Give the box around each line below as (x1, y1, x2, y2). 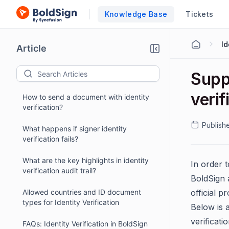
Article (16, 43, 47, 54)
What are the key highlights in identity (22, 156, 149, 165)
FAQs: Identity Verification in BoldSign (22, 219, 148, 228)
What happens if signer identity (22, 124, 127, 133)
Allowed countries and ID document (22, 188, 141, 196)
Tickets (186, 9, 214, 18)
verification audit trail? (22, 166, 96, 175)
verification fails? (22, 134, 78, 143)
